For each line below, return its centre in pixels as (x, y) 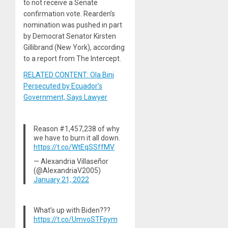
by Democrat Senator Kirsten (70, 36)
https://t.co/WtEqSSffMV (74, 147)
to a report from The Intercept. (72, 58)
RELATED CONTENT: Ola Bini (69, 75)
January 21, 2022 (61, 179)
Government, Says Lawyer (65, 97)
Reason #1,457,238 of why (76, 129)
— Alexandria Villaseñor (71, 161)
